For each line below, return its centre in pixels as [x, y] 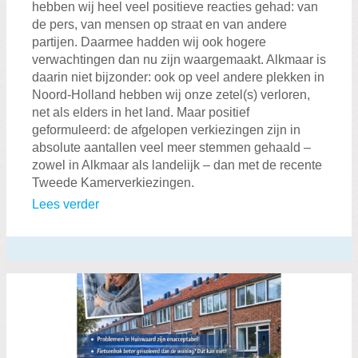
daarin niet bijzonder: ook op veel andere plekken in [178, 78]
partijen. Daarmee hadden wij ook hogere [149, 42]
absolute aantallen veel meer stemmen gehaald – [171, 148]
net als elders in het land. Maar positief [141, 113]
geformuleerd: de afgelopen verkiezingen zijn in [166, 130]
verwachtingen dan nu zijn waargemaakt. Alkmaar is [179, 60]
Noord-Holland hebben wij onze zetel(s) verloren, [171, 95]
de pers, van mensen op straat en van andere [159, 25]
